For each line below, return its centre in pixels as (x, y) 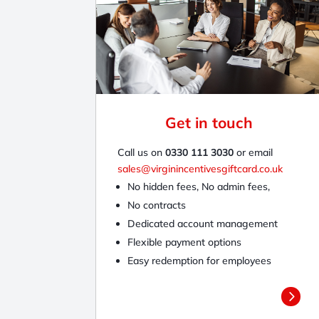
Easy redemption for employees (200, 260)
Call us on (142, 152)
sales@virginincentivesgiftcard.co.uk (200, 168)
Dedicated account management (203, 223)
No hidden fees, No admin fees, (199, 186)
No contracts (157, 205)
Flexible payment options (185, 242)
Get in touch (209, 122)
